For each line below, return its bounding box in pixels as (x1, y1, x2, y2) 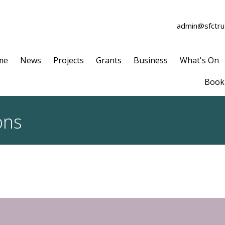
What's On (180, 55, 219, 66)
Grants (96, 55, 122, 66)
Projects (53, 55, 84, 66)
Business (134, 55, 168, 66)
